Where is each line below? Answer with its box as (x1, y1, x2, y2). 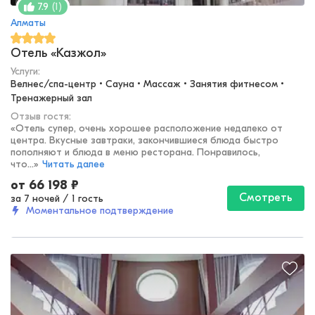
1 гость (72, 193, 103, 205)
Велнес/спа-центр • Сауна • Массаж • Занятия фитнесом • (11, 78, 284, 91)
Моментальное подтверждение (26, 205, 174, 217)
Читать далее (42, 158, 105, 171)
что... (11, 158, 34, 171)
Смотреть (239, 191, 292, 205)
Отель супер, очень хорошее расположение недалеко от (15, 122, 283, 135)
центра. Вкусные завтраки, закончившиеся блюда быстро (11, 134, 278, 147)
